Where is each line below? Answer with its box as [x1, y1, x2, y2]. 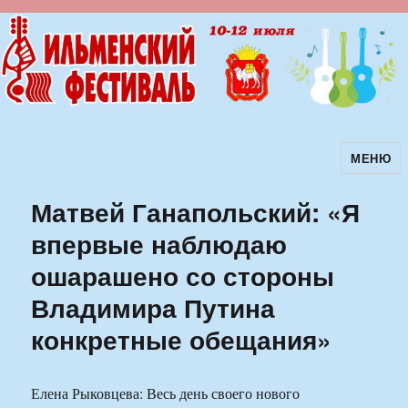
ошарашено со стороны [31, 257, 335, 295]
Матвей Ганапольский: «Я [31, 193, 361, 231]
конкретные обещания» [31, 321, 332, 359]
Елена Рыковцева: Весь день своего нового [31, 383, 301, 403]
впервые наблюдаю [31, 225, 288, 263]
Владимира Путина [31, 289, 276, 327]
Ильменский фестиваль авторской [6, 155, 372, 186]
